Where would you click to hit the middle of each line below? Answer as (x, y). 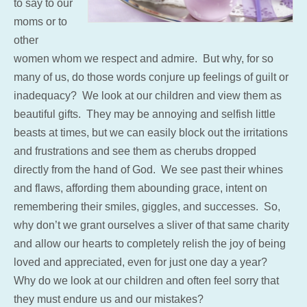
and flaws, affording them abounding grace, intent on (140, 188)
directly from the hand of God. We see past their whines (148, 169)
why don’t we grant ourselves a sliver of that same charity (151, 225)
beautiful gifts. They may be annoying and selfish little (145, 114)
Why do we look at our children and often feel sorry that (146, 280)
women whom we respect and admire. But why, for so (144, 58)
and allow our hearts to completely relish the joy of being (150, 243)
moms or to (40, 21)
